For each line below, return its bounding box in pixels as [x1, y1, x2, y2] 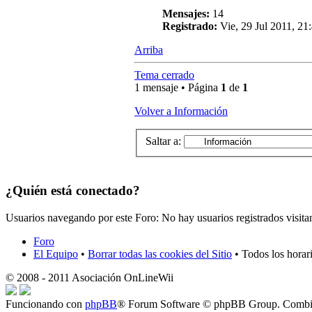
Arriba [134, 44, 163, 56]
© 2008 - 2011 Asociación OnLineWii [6, 271, 173, 283]
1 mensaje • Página [134, 81, 221, 94]
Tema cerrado [134, 69, 194, 81]
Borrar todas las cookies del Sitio [88, 247, 232, 260]
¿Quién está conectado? [6, 183, 140, 198]
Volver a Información [134, 105, 228, 118]
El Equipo [33, 247, 78, 260]
